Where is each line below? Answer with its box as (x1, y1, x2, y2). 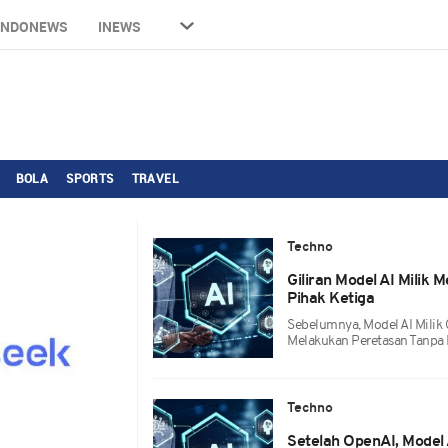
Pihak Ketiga (287, 291, 375, 307)
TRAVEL (131, 170, 180, 186)
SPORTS (66, 170, 114, 186)
